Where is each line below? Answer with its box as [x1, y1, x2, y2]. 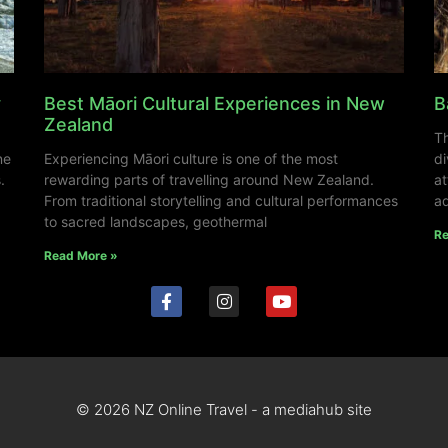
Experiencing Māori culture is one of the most [44, 150, 338, 168]
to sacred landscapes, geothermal [44, 213, 267, 231]
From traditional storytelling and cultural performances [44, 192, 398, 210]
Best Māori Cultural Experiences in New [44, 93, 385, 115]
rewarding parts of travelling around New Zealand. [44, 171, 374, 189]
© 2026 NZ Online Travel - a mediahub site [76, 399, 372, 419]
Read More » [44, 248, 118, 264]
